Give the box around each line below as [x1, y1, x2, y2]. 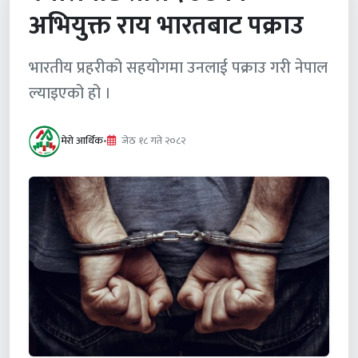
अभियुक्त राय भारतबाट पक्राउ [29, 4, 304, 47]
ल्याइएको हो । [29, 79, 111, 107]
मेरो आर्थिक [61, 132, 103, 150]
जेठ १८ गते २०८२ [119, 132, 185, 150]
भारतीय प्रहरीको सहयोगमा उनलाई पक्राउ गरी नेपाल [29, 54, 328, 82]
